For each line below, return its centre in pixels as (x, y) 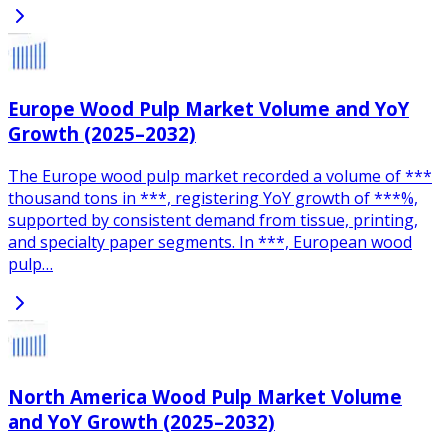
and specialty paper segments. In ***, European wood (210, 242)
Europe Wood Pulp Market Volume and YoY (208, 109)
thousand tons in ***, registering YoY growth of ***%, (213, 198)
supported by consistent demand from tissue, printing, (213, 220)
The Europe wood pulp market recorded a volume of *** (220, 176)
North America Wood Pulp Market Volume (205, 396)
